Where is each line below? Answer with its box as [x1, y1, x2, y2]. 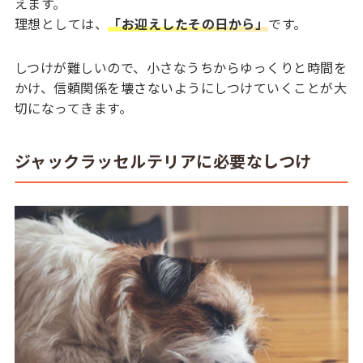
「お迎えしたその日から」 [108, 13, 269, 33]
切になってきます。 [14, 97, 133, 117]
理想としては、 [14, 13, 109, 33]
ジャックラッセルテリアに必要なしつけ [14, 149, 312, 173]
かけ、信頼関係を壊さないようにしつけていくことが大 [14, 77, 348, 97]
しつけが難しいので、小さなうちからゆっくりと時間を [14, 57, 348, 77]
